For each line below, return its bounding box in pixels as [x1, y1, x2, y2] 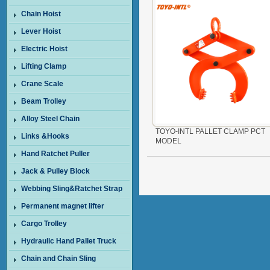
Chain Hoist [21, 10, 61, 18]
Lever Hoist [21, 27, 61, 36]
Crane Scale [21, 80, 63, 88]
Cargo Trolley [21, 219, 67, 228]
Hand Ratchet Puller [21, 149, 90, 158]
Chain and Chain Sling [21, 254, 96, 263]
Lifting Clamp [21, 62, 66, 71]
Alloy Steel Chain [21, 115, 80, 123]
